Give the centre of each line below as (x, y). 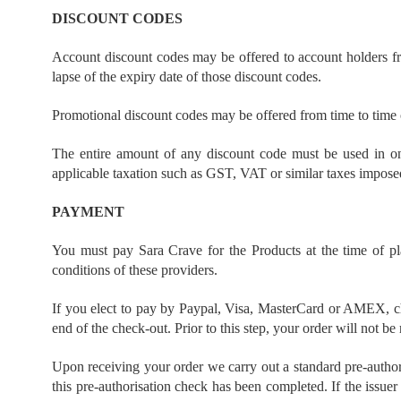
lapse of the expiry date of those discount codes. (187, 77)
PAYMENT (88, 212)
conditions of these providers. (135, 270)
